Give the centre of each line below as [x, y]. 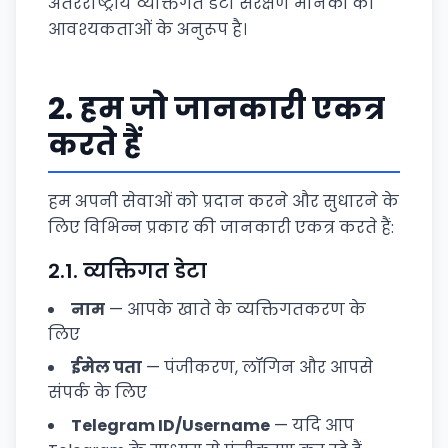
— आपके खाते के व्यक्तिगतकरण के [235, 309]
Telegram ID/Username [170, 425]
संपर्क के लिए [97, 392]
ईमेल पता [106, 367]
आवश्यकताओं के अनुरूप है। [147, 29]
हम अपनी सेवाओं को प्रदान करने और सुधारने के [223, 201]
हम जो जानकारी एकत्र [232, 109]
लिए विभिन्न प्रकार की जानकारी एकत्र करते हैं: [221, 227]
